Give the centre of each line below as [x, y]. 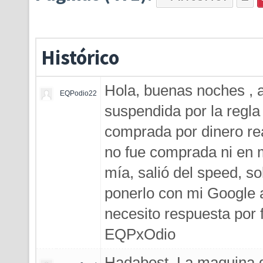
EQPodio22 [78, 93]
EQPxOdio [140, 234]
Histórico [80, 57]
